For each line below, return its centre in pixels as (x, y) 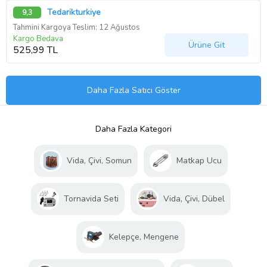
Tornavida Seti (91, 199)
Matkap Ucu (199, 161)
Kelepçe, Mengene (144, 237)
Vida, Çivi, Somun (99, 161)
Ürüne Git (207, 45)
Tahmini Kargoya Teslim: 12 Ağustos (77, 28)
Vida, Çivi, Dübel (194, 199)
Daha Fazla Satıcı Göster (133, 91)
